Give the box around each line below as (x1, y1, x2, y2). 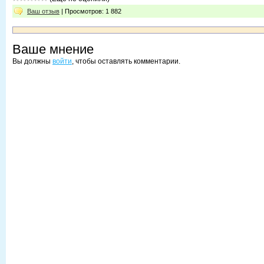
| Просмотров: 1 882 (60, 8, 121, 15)
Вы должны (12, 57, 52, 65)
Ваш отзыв (27, 8, 60, 15)
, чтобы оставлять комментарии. (72, 57, 180, 65)
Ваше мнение (12, 42, 94, 57)
